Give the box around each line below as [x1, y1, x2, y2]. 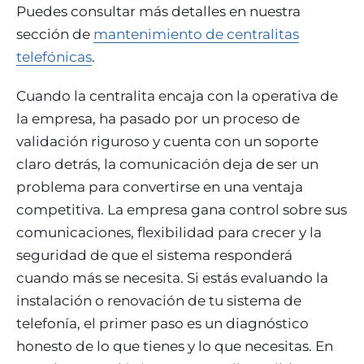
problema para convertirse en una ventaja [16, 178, 303, 195]
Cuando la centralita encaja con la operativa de [16, 87, 338, 104]
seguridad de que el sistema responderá [16, 246, 292, 263]
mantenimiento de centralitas [93, 25, 299, 42]
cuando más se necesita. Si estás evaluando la [16, 269, 328, 286]
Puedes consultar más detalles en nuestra [16, 2, 301, 19]
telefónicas [16, 48, 92, 65]
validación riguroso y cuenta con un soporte [16, 132, 318, 149]
